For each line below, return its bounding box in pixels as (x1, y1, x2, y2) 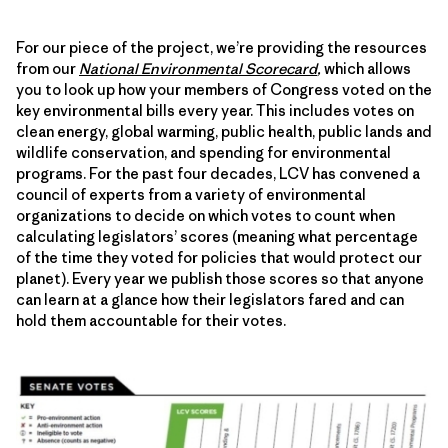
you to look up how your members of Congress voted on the (16, 80, 432, 99)
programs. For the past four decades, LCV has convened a (16, 164, 420, 183)
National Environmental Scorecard (79, 59, 317, 78)
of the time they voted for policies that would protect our (16, 248, 422, 267)
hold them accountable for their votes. (16, 311, 286, 330)
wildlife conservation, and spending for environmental (16, 143, 391, 162)
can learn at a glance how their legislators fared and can (16, 290, 404, 309)
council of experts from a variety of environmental (16, 185, 366, 204)
